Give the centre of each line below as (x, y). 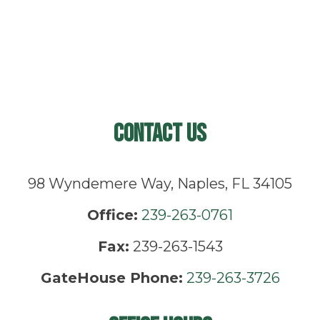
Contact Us (160, 134)
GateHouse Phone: (111, 277)
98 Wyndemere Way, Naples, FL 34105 (160, 183)
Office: (112, 215)
